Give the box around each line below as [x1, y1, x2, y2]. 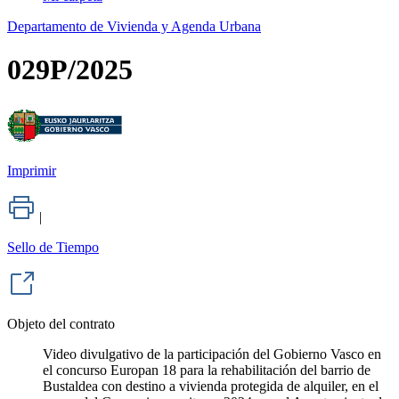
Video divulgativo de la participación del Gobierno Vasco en [43, 346, 381, 362]
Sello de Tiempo [7, 239, 99, 255]
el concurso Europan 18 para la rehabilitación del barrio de [43, 362, 370, 378]
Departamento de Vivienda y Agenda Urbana [7, 19, 261, 34]
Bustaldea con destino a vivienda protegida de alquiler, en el [43, 378, 379, 394]
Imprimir [7, 162, 56, 178]
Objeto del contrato [7, 315, 115, 331]
